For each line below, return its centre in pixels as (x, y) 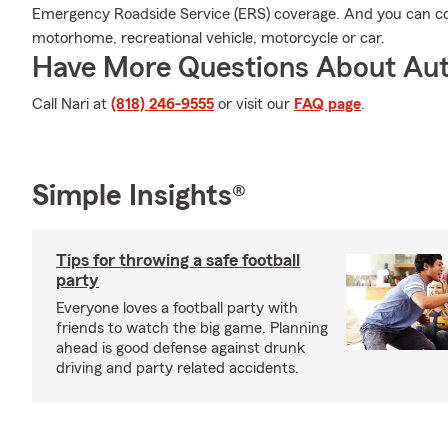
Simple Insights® (139, 196)
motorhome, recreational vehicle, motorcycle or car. (208, 38)
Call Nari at (71, 104)
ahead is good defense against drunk (180, 348)
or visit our (254, 104)
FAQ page (327, 104)
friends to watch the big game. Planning (192, 328)
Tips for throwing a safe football (178, 260)
